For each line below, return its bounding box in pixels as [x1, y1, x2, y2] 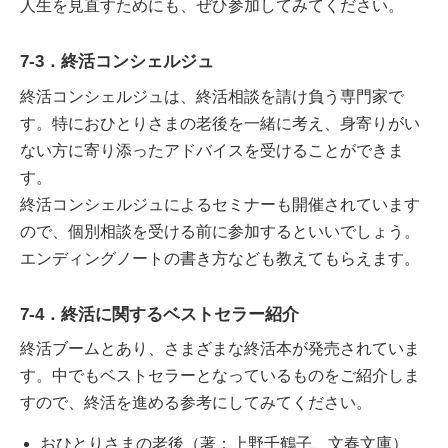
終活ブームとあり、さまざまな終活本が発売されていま [20, 340, 420, 357]
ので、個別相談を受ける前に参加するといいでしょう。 [20, 222, 420, 240]
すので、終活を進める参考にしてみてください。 [20, 394, 372, 411]
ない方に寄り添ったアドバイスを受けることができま [20, 141, 404, 159]
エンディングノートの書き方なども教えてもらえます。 [20, 249, 420, 267]
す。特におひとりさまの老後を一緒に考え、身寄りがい [20, 114, 420, 132]
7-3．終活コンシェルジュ [20, 52, 214, 71]
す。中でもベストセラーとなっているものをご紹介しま [20, 367, 420, 384]
